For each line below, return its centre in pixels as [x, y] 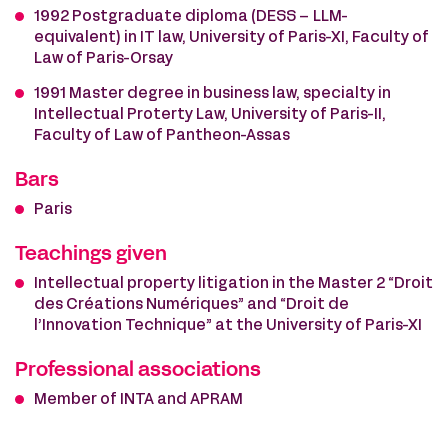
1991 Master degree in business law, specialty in [212, 94]
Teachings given [91, 255]
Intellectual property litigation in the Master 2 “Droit [233, 284]
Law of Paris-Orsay [103, 59]
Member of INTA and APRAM [138, 400]
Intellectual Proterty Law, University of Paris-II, [210, 115]
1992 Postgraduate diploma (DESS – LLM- [191, 17]
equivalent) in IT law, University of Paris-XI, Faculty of [231, 38]
